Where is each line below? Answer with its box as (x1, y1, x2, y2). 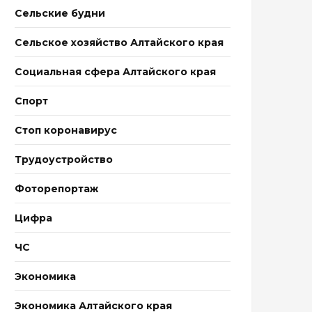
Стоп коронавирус (15, 124, 117, 136)
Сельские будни (15, 7, 105, 19)
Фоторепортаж (15, 182, 98, 195)
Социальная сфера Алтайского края (15, 65, 216, 78)
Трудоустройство (15, 153, 113, 166)
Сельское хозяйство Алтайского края (15, 36, 224, 49)
